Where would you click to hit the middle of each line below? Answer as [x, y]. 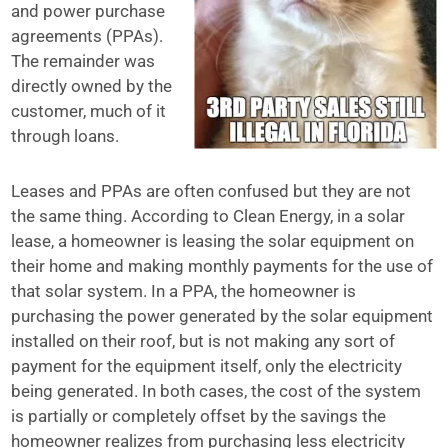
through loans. [65, 136]
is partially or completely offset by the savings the [199, 416]
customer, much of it [89, 111]
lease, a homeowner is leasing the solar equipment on [213, 241]
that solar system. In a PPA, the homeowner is [184, 291]
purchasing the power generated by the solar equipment [222, 316]
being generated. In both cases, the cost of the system [216, 391]
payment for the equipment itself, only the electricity [207, 366]
